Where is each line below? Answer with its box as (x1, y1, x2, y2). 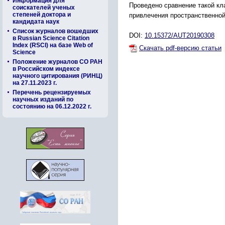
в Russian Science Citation (13, 35, 89, 42)
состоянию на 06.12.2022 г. (13, 103, 91, 110)
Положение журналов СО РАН (13, 58, 102, 65)
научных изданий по (13, 96, 73, 103)
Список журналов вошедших (13, 28, 98, 35)
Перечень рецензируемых (13, 89, 91, 96)
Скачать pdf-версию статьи (139, 44, 221, 52)
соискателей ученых (13, 4, 75, 11)
